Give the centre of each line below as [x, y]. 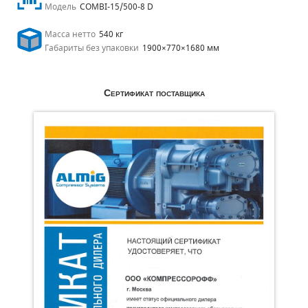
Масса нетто [70, 34]
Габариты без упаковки [92, 48]
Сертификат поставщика [154, 93]
